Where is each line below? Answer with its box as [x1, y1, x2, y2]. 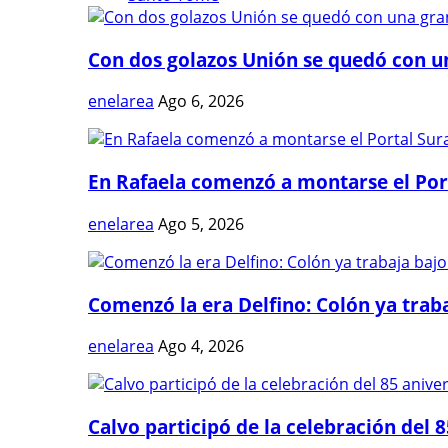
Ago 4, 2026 [158, 335, 244, 358]
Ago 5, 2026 [158, 212, 244, 235]
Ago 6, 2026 [158, 90, 244, 113]
